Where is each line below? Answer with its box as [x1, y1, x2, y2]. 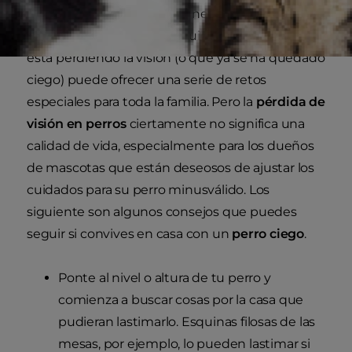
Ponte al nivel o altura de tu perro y [58, 270, 271, 286]
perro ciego [232, 226, 305, 242]
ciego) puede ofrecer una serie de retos [27, 72, 267, 88]
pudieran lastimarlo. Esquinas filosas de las [58, 314, 316, 330]
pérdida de [255, 94, 325, 110]
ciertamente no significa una [126, 116, 306, 132]
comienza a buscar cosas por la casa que [58, 292, 304, 308]
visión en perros [27, 116, 126, 132]
